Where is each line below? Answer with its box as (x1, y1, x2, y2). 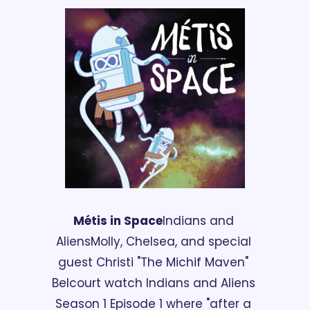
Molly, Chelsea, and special (90, 233, 251, 250)
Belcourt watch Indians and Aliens (51, 275, 255, 292)
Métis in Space (73, 212, 163, 230)
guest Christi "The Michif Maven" (58, 254, 248, 271)
